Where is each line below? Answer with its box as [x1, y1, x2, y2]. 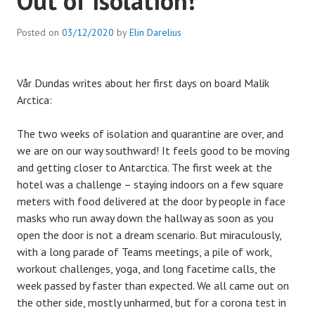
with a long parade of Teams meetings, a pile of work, [17, 245, 271, 259]
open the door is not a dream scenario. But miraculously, [17, 228, 281, 243]
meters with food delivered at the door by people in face [17, 194, 285, 209]
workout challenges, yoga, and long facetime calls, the [17, 262, 276, 276]
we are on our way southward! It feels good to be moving [17, 143, 290, 158]
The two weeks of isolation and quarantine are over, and [17, 127, 283, 141]
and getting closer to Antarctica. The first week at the [17, 160, 272, 175]
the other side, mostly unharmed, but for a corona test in [17, 295, 286, 310]
